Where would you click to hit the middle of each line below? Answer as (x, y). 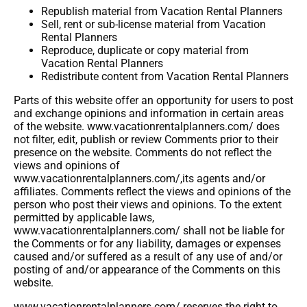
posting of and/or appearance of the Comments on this (147, 270)
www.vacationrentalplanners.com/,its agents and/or (139, 179)
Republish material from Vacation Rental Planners (162, 11)
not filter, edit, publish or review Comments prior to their (146, 139)
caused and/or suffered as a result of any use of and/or (148, 257)
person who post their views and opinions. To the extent (148, 205)
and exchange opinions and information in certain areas (149, 113)
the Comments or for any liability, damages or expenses (147, 244)
